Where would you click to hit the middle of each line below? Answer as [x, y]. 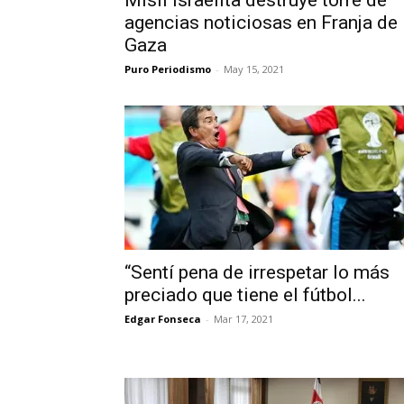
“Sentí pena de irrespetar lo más [257, 272]
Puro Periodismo [168, 69]
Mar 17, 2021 [243, 319]
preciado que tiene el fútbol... [245, 295]
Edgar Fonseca [163, 319]
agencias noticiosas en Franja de [261, 23]
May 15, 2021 [254, 69]
